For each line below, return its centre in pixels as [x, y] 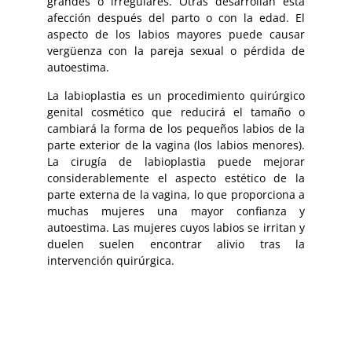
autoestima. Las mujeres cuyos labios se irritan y [176, 227]
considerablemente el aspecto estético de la [176, 178]
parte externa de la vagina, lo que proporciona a [176, 194]
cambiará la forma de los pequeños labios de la [176, 128]
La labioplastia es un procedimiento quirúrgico [176, 95]
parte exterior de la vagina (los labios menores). [176, 145]
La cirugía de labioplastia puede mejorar [176, 161]
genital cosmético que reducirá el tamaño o [176, 112]
